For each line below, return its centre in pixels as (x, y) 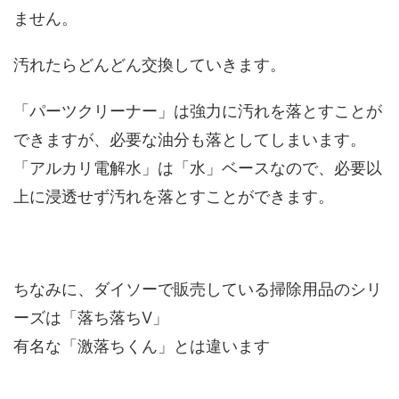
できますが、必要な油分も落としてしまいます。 (190, 139)
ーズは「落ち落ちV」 (91, 317)
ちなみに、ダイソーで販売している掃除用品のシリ (198, 289)
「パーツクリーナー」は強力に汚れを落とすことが (198, 110)
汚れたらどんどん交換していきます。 (150, 64)
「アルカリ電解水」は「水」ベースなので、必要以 (198, 167)
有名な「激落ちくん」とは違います (142, 346)
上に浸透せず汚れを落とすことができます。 (174, 196)
